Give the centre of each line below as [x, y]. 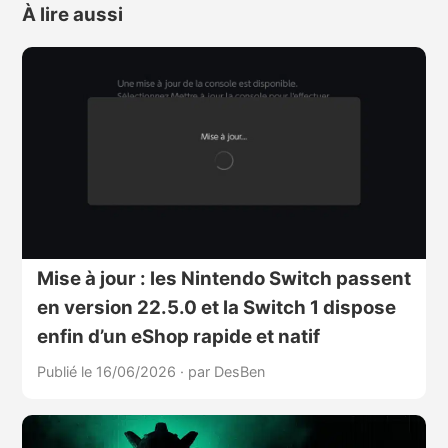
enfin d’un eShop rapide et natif [178, 337]
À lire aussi [72, 14]
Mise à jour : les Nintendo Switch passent [223, 279]
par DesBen [226, 372]
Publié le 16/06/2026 [108, 372]
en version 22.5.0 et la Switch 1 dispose [216, 308]
